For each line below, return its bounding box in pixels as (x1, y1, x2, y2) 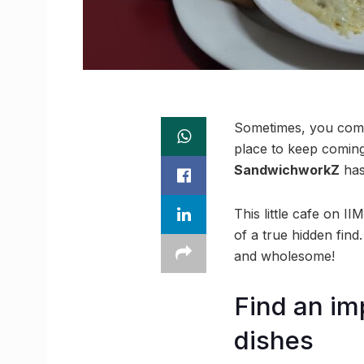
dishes (234, 325, 314, 356)
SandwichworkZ (234, 162, 340, 178)
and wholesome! (234, 248, 335, 264)
